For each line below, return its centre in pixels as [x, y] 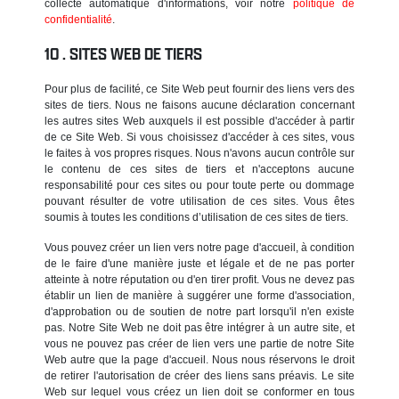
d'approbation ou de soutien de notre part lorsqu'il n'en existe [199, 311]
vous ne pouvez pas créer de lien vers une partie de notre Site [199, 343]
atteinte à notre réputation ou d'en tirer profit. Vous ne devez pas [199, 279]
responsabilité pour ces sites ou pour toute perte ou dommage [199, 185]
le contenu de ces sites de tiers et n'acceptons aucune [199, 169]
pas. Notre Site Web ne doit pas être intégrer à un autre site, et [199, 327]
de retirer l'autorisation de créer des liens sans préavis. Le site [199, 375]
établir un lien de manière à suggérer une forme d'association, [199, 295]
